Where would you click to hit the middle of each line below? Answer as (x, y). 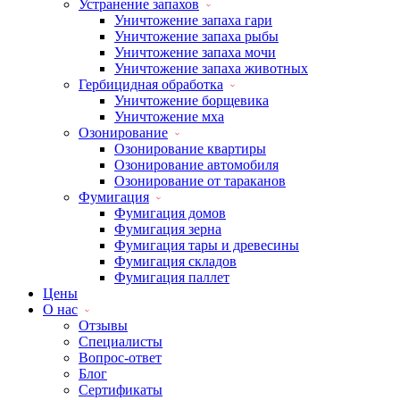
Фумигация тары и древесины (207, 245)
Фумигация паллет (172, 277)
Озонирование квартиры (190, 149)
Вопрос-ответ (120, 358)
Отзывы (103, 325)
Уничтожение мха (169, 117)
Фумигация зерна (168, 229)
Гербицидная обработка (151, 84)
